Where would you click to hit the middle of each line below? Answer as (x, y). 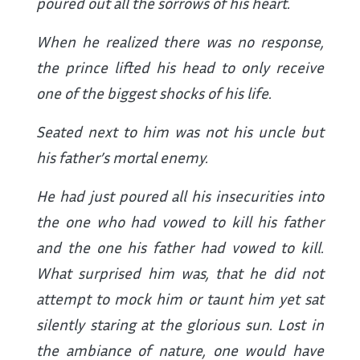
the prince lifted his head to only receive (180, 67)
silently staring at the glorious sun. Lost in (180, 325)
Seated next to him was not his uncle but (180, 132)
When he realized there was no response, (180, 42)
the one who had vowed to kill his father (180, 222)
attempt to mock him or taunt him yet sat (180, 299)
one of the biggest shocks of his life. (154, 93)
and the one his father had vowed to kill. (180, 247)
